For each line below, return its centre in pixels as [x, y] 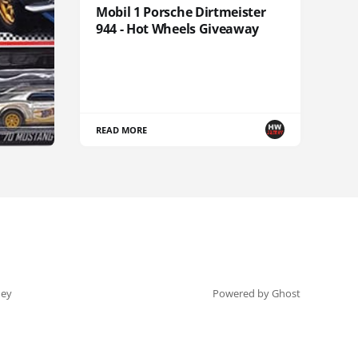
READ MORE [122, 129]
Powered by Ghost [257, 293]
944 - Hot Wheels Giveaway [177, 28]
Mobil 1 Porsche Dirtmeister [181, 12]
